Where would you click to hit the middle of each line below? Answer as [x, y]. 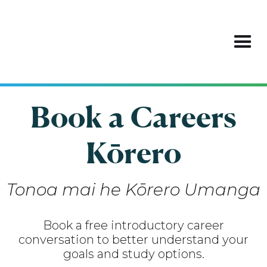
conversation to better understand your [133, 240]
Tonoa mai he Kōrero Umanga [133, 190]
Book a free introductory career [133, 225]
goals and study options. [133, 254]
